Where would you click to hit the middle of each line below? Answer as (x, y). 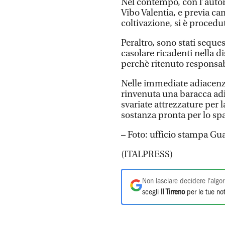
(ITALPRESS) (147, 154)
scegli (151, 192)
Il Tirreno (173, 192)
